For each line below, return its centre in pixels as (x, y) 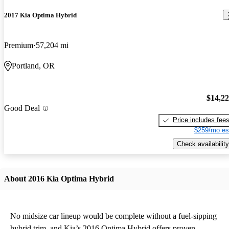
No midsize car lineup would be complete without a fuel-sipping (113, 216)
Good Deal (22, 108)
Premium (19, 45)
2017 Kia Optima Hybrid (40, 15)
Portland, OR (33, 65)
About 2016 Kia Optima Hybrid (59, 178)
